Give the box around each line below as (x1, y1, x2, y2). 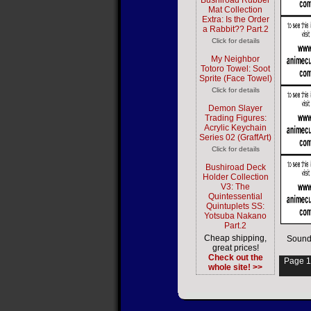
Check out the (208, 253, 263, 262)
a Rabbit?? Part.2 (202, 24, 269, 34)
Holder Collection (202, 172, 269, 182)
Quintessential (208, 192, 262, 201)
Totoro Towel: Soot (201, 64, 270, 74)
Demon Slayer (208, 103, 262, 113)
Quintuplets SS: (206, 201, 264, 211)
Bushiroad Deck (205, 162, 266, 172)
